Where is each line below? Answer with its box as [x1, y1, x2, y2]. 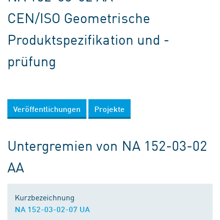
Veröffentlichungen [13, 104, 81, 113]
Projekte [94, 104, 125, 113]
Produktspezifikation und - [7, 29, 169, 49]
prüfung [7, 51, 56, 70]
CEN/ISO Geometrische [7, 8, 150, 27]
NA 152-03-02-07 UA [15, 204, 90, 214]
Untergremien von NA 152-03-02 [7, 136, 207, 155]
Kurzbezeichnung [15, 192, 75, 202]
